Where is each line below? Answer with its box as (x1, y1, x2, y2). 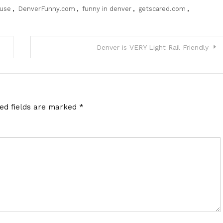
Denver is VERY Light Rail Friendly (97, 43, 209, 51)
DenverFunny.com (18, 4, 75, 12)
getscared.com (138, 4, 186, 12)
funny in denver (82, 4, 131, 12)
